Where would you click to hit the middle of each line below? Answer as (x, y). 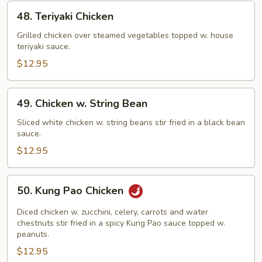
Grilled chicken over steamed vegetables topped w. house (125, 35)
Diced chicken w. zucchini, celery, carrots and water (113, 212)
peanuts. (33, 234)
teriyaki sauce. (44, 46)
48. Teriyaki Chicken (65, 16)
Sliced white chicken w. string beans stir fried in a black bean (131, 123)
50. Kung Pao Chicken (72, 191)
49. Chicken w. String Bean (82, 104)
